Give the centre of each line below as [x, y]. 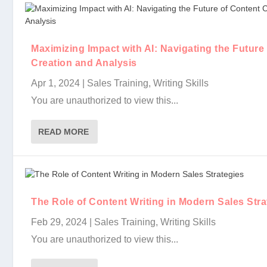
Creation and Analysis [84, 63]
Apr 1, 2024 [56, 83]
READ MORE [64, 132]
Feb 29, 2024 [59, 222]
